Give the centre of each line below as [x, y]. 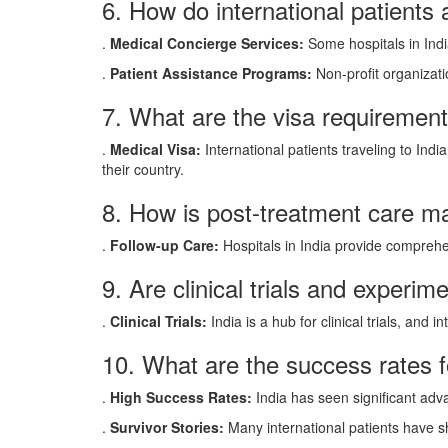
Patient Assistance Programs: [211, 73]
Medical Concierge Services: [207, 43]
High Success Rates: [181, 397]
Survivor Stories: [167, 427]
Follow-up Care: [164, 245]
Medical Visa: [155, 149]
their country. [143, 169]
